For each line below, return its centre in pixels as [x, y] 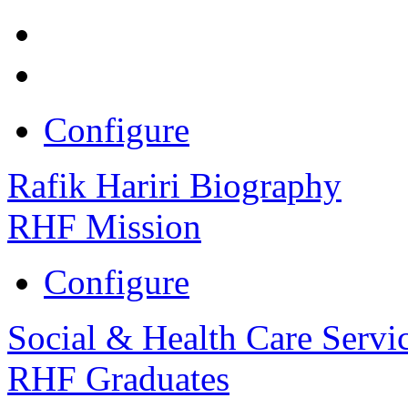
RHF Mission [104, 227]
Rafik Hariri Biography [174, 186]
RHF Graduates [118, 379]
